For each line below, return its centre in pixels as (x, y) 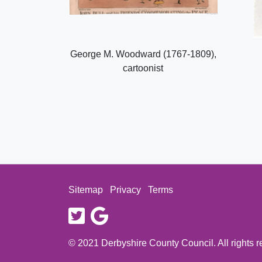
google (122, 213)
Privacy (125, 190)
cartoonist (143, 68)
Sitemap (86, 190)
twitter (96, 213)
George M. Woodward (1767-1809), (143, 54)
